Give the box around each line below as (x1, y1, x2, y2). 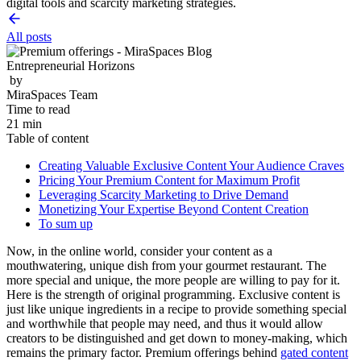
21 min (6, 116, 42, 131)
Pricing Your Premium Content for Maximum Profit (39, 172, 300, 187)
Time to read (6, 102, 73, 116)
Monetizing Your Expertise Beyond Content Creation (39, 201, 309, 216)
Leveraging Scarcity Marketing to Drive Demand (39, 187, 288, 201)
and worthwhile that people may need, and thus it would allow (6, 316, 323, 330)
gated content (280, 345, 348, 359)
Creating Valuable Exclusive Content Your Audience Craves (39, 158, 344, 172)
